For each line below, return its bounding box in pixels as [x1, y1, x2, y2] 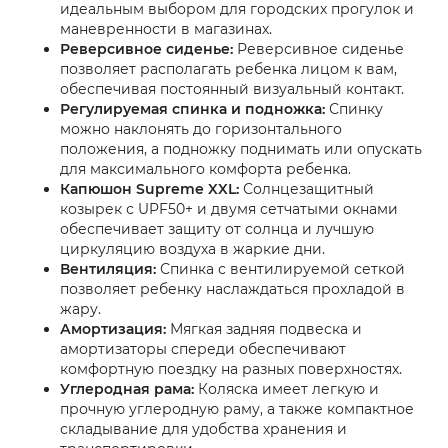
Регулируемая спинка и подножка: [60, 99, 325, 118]
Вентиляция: [60, 259, 156, 278]
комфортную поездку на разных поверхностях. [60, 359, 402, 378]
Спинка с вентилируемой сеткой [156, 259, 405, 278]
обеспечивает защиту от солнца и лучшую [60, 219, 374, 238]
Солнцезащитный [239, 179, 374, 198]
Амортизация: [60, 319, 166, 338]
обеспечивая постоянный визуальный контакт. [60, 79, 404, 98]
